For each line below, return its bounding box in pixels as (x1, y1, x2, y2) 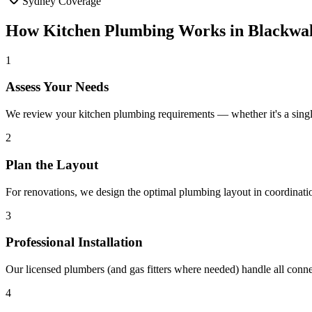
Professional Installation (6, 235, 143, 250)
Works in (174, 21, 248, 40)
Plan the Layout (6, 157, 98, 172)
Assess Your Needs (6, 79, 109, 95)
